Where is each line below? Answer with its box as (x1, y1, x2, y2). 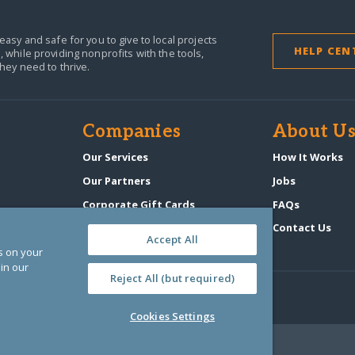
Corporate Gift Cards (82, 197, 196, 212)
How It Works (272, 149, 343, 164)
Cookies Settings (129, 309, 215, 323)
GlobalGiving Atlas (82, 220, 181, 235)
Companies (82, 120, 181, 143)
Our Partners (82, 173, 151, 188)
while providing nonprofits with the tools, (6, 45, 204, 60)
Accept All (146, 232, 199, 246)
